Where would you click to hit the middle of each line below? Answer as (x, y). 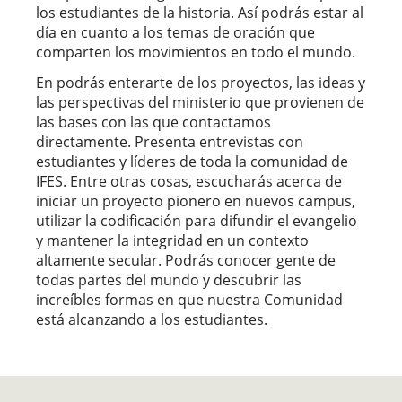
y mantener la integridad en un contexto (172, 240)
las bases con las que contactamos (153, 122)
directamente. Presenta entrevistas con (170, 142)
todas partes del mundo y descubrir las (169, 280)
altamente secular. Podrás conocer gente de (186, 260)
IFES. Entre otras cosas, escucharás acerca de (189, 181)
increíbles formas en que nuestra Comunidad (189, 300)
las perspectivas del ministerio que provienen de (200, 102)
